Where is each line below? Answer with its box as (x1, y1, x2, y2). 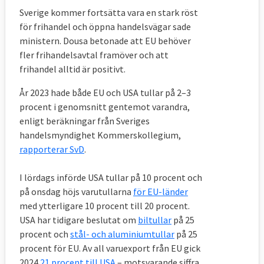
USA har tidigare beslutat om (19, 214, 138, 226)
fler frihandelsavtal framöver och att (19, 49, 169, 61)
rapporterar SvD (19, 143, 84, 156)
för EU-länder (133, 186, 188, 198)
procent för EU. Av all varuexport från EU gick (19, 242, 200, 255)
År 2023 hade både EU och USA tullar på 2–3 (19, 87, 191, 99)
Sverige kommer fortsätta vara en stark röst (19, 6, 198, 19)
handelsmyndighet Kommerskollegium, (19, 129, 181, 141)
